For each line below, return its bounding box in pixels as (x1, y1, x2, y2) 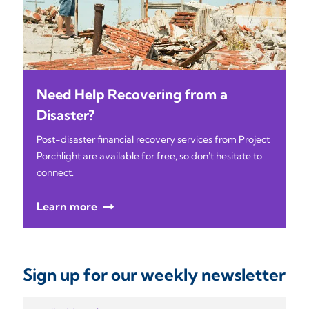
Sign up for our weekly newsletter (23, 263, 286, 285)
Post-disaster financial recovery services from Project (37, 132, 270, 146)
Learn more (37, 199, 97, 214)
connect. (37, 166, 76, 179)
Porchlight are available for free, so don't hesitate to (37, 149, 262, 162)
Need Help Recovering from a (37, 85, 228, 103)
